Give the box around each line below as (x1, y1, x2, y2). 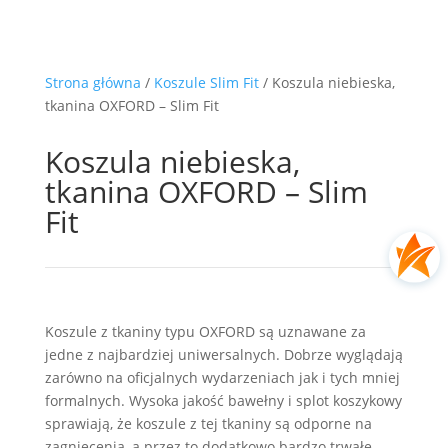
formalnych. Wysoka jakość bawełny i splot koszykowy (44, 391, 402, 410)
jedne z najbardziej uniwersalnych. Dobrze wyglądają (44, 345, 403, 364)
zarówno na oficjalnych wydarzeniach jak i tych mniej (44, 368, 400, 387)
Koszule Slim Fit (153, 73, 259, 92)
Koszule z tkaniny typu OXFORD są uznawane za (44, 322, 366, 341)
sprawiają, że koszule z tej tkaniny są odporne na (44, 414, 372, 433)
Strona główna (44, 73, 141, 92)
